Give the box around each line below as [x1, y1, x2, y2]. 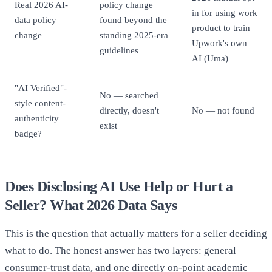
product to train [192, 22, 250, 33]
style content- [15, 98, 66, 109]
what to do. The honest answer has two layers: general [5, 245, 236, 257]
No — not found [192, 105, 254, 116]
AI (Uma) [192, 53, 228, 64]
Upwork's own [192, 38, 247, 49]
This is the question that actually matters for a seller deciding [5, 228, 267, 240]
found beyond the [100, 15, 167, 25]
